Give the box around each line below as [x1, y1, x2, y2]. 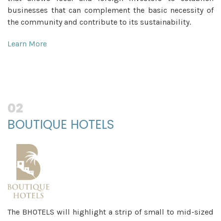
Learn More [7, 38, 47, 48]
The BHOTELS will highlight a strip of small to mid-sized [7, 207, 214, 217]
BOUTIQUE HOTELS [7, 115, 114, 133]
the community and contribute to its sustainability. [7, 17, 191, 27]
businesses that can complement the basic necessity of [7, 5, 214, 15]
